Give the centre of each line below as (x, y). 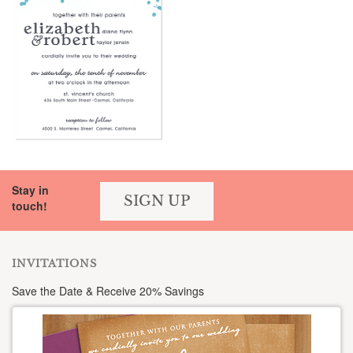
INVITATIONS (54, 264)
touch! (30, 206)
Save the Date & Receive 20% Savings (108, 291)
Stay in (30, 190)
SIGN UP (157, 201)
